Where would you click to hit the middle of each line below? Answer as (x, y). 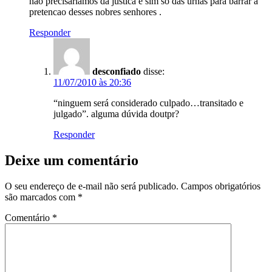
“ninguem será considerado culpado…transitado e (148, 103)
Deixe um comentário (72, 160)
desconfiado (117, 71)
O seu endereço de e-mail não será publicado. (92, 186)
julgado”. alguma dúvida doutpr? (116, 114)
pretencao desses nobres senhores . (95, 12)
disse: (154, 71)
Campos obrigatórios (221, 186)
